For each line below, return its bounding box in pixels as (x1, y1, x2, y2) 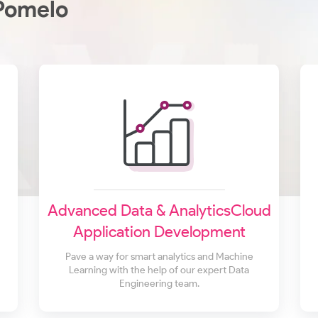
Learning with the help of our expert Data (69, 264, 249, 277)
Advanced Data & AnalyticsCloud (47, 201, 271, 221)
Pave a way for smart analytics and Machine (65, 251, 253, 263)
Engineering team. (119, 278, 199, 290)
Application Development (72, 222, 246, 242)
